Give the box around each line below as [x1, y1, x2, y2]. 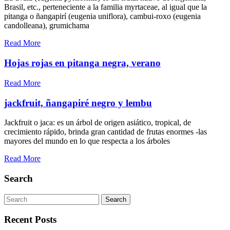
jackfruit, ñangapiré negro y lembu [4, 97, 152, 108]
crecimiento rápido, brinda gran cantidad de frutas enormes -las [4, 127, 207, 137]
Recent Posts [4, 214, 56, 225]
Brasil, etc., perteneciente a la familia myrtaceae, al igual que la [4, 3, 207, 12]
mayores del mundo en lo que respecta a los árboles [4, 137, 170, 146]
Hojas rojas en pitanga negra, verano [4, 57, 161, 69]
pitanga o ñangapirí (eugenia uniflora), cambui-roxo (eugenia [4, 12, 201, 21]
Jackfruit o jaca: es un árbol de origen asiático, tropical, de [4, 118, 191, 127]
